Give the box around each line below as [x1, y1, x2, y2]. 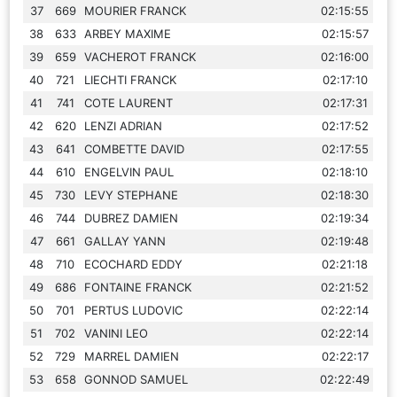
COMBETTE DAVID [84, 141, 185, 156]
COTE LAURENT [84, 95, 174, 110]
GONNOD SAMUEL [84, 371, 189, 386]
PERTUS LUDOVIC [84, 302, 183, 317]
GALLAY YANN [84, 233, 167, 248]
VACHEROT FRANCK [84, 49, 197, 64]
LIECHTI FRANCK [84, 72, 177, 87]
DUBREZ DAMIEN [84, 210, 179, 225]
